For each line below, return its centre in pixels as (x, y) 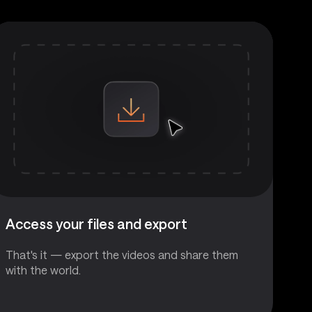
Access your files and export (96, 223)
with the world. (43, 270)
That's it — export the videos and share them (122, 254)
